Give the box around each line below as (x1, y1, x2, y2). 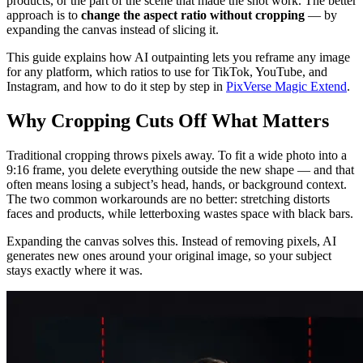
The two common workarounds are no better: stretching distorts (6, 192, 330, 207)
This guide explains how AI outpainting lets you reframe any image (6, 50, 350, 65)
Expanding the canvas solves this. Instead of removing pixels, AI (6, 234, 336, 249)
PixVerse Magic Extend (226, 79, 347, 94)
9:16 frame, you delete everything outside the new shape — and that (6, 163, 354, 177)
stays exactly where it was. (6, 263, 143, 278)
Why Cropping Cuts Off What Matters (6, 110, 329, 132)
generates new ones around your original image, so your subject (6, 249, 331, 263)
